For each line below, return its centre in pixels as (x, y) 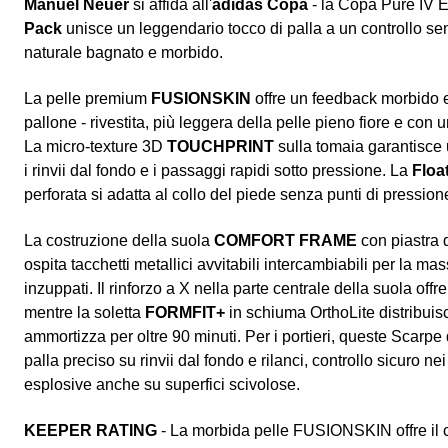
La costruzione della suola (119, 241)
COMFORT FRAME (285, 241)
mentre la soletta (84, 313)
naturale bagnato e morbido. (123, 53)
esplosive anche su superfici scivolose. (162, 385)
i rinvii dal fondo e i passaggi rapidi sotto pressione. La (218, 171)
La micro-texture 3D (95, 147)
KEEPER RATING (90, 431)
